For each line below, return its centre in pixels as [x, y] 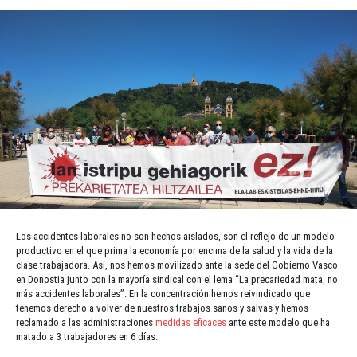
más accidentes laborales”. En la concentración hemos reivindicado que [163, 294]
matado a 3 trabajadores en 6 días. [87, 337]
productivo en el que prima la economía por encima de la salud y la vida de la [175, 251]
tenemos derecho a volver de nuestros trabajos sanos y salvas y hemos [162, 308]
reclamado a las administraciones [86, 323]
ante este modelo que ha [278, 323]
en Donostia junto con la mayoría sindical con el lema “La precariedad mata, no [177, 280]
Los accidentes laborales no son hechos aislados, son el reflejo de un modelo [175, 237]
